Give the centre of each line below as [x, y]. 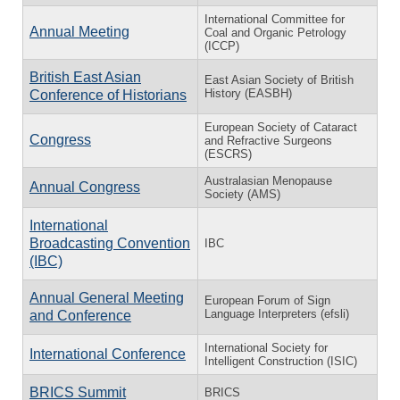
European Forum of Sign [267, 300]
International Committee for [275, 19]
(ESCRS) [228, 154]
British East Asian [85, 77]
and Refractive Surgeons [268, 140]
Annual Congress [85, 187]
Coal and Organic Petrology [275, 32]
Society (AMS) [242, 194]
